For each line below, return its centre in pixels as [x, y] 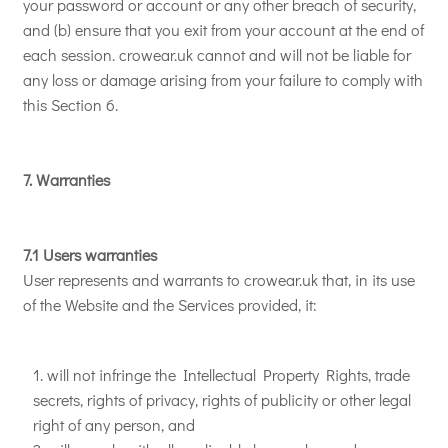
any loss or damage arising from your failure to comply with [223, 79]
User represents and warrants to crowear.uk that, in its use [219, 279]
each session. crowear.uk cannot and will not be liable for [217, 54]
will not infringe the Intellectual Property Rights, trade [228, 374]
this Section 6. [70, 104]
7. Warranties [66, 179]
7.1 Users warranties [90, 254]
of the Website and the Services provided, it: [170, 304]
